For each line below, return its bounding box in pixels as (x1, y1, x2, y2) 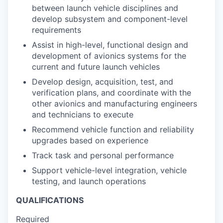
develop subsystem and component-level (32, 14, 188, 24)
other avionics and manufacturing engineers (32, 99, 197, 109)
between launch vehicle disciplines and (32, 3, 178, 13)
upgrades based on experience (32, 135, 148, 145)
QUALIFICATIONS (16, 195, 84, 205)
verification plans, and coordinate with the (32, 88, 191, 98)
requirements (32, 25, 81, 35)
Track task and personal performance (32, 150, 174, 160)
